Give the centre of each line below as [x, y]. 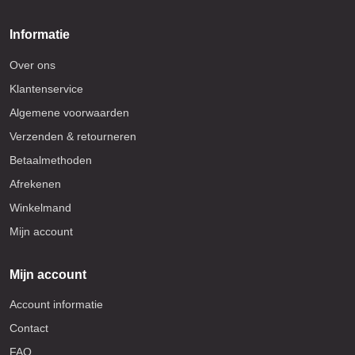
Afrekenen [35, 183]
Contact [29, 328]
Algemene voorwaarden [69, 112]
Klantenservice [46, 88]
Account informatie [56, 305]
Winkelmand [40, 207]
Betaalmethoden [51, 160]
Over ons [32, 65]
